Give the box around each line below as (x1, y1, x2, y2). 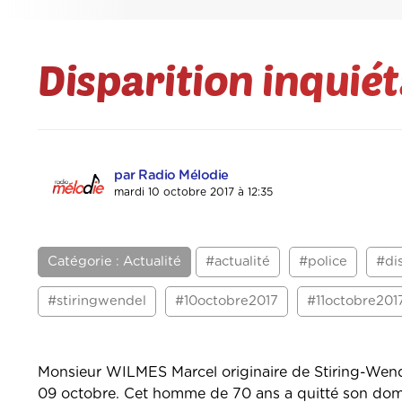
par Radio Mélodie (114, 169, 229, 183)
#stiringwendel (48, 294, 146, 309)
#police (299, 255, 347, 269)
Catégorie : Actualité (48, 255, 181, 269)
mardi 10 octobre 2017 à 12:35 (114, 187, 273, 198)
